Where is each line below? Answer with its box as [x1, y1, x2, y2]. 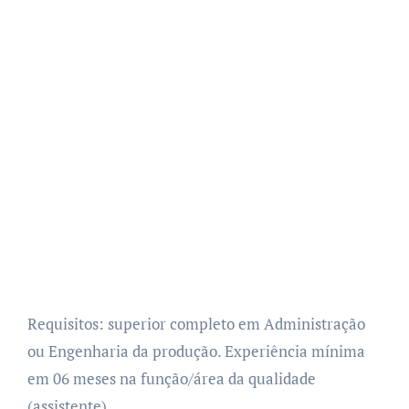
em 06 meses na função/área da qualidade [26, 367, 316, 389]
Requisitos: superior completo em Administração [26, 312, 365, 334]
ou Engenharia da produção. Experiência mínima [26, 340, 365, 362]
